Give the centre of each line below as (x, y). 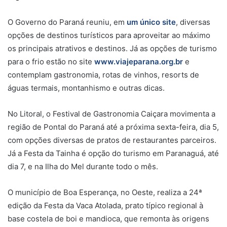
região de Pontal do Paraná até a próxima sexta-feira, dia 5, (113, 127)
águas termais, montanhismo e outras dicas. (86, 88)
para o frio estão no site (51, 61)
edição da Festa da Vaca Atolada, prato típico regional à (105, 205)
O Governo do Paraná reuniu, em (67, 22)
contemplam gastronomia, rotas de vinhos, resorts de (103, 74)
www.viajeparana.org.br (139, 61)
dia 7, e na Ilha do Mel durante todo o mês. (83, 166)
